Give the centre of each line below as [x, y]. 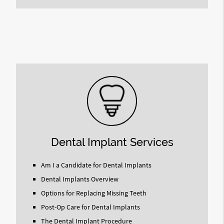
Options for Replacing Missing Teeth [93, 193]
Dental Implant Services [112, 142]
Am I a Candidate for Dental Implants [96, 165]
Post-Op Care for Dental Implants [90, 207]
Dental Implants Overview [79, 179]
